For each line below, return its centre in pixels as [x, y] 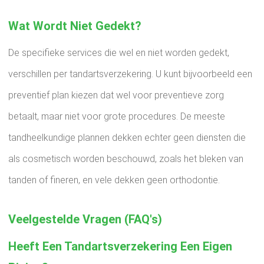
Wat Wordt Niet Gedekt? [75, 26]
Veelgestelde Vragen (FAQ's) [85, 219]
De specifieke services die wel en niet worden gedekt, [119, 53]
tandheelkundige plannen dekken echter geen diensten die [127, 138]
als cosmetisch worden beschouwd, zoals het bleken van [126, 159]
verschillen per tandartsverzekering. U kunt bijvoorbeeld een [130, 74]
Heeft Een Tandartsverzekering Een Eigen [120, 246]
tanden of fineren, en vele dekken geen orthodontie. [114, 180]
